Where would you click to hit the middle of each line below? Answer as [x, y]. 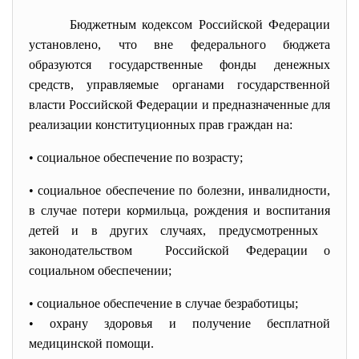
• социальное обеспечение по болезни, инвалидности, [179, 190]
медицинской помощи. [91, 343]
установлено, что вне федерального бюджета [179, 44]
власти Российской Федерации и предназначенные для [179, 105]
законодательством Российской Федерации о [179, 250]
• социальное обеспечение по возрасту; [137, 157]
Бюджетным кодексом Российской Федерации [179, 24]
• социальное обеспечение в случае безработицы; [165, 303]
